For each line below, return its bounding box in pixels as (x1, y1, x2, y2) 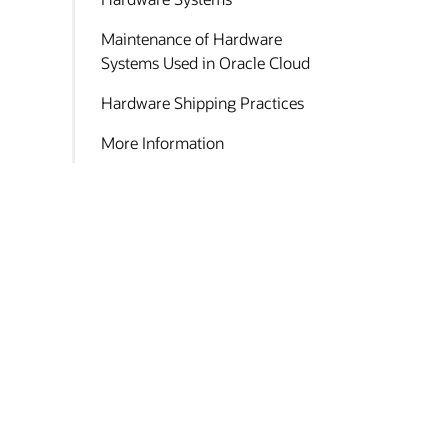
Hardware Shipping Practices (101, 92, 304, 113)
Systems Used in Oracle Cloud (101, 52, 310, 73)
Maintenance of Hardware (101, 28, 282, 49)
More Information (101, 132, 224, 153)
